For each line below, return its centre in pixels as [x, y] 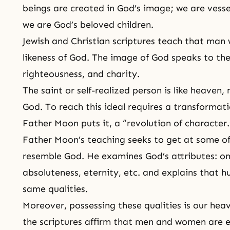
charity [122, 74]
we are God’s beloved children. [88, 25]
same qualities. [55, 189]
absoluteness [51, 172]
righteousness [52, 74]
